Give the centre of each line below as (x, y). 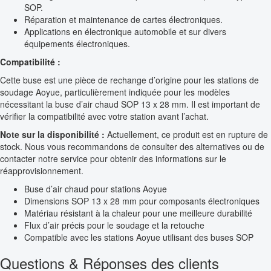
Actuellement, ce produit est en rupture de (186, 135)
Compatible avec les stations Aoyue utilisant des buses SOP (139, 237)
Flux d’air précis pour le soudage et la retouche (114, 225)
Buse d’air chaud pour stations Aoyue (96, 189)
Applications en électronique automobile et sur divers (125, 32)
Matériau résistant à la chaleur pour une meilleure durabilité (138, 213)
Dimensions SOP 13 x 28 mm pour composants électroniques (142, 201)
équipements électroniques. (77, 44)
